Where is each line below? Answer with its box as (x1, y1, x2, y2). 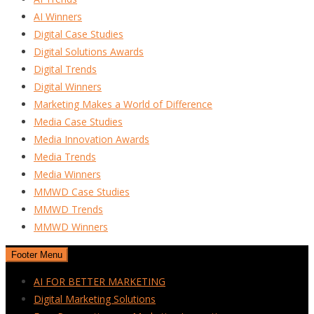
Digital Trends (34, 62, 97, 76)
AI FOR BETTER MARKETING (34, 274, 165, 288)
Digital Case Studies (34, 27, 123, 41)
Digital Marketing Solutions (34, 292, 156, 306)
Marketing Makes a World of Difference (34, 97, 212, 111)
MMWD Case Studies (34, 184, 130, 198)
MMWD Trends (34, 202, 103, 216)
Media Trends (34, 149, 96, 163)
